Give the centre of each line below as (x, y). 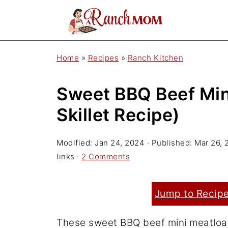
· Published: (169, 143)
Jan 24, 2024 (120, 143)
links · (69, 156)
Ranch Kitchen (155, 58)
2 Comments (106, 156)
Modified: (76, 143)
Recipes (103, 58)
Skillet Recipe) (118, 115)
